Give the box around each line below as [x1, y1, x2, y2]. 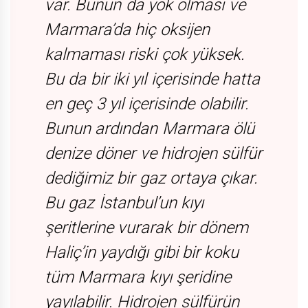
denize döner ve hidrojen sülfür [45, 144, 263, 164]
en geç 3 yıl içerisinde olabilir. [45, 94, 249, 114]
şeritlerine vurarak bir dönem [45, 218, 248, 238]
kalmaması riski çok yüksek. [45, 45, 245, 65]
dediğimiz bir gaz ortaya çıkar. [45, 168, 258, 188]
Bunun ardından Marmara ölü [45, 119, 254, 139]
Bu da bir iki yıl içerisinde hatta [45, 69, 260, 89]
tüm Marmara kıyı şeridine [45, 267, 231, 287]
